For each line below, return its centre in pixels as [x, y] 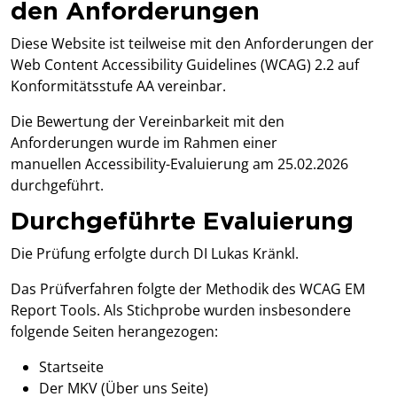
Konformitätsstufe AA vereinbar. [120, 86]
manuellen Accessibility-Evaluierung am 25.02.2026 [179, 164]
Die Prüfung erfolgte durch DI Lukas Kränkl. [156, 254]
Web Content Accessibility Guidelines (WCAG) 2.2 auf [185, 65]
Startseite [71, 367]
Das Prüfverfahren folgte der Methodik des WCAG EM [188, 289]
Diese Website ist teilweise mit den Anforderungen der [192, 44]
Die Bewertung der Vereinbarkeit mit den [148, 122]
